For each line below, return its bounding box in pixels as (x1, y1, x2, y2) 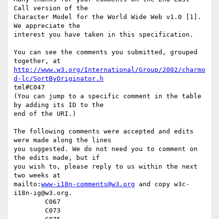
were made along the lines (14, 136, 111, 144)
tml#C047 (14, 84, 45, 91)
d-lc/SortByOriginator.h (14, 75, 104, 83)
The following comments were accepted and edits (14, 128, 194, 135)
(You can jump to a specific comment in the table (14, 92, 201, 100)
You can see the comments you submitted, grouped (14, 48, 197, 56)
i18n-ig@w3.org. (14, 189, 72, 197)
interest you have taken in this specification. (14, 31, 194, 39)
